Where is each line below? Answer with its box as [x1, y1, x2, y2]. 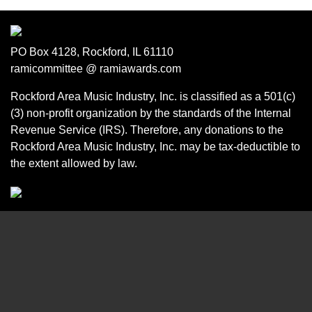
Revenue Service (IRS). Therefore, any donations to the [10, 123, 283, 136]
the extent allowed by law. [10, 157, 137, 169]
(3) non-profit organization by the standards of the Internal [10, 107, 291, 119]
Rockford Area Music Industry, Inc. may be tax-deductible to [10, 140, 300, 153]
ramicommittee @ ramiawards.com [10, 62, 181, 75]
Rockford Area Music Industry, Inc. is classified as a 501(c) [10, 90, 295, 102]
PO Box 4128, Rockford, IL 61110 [10, 45, 173, 58]
